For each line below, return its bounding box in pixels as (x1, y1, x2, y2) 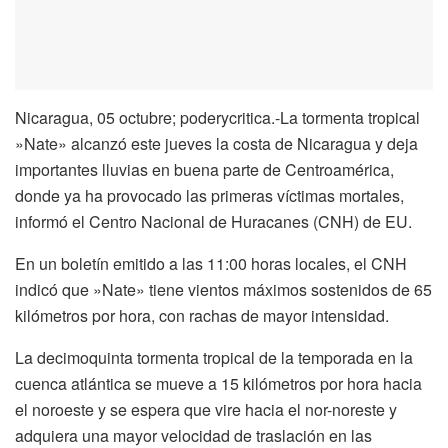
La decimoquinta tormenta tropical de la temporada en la (15, 345, 413, 369)
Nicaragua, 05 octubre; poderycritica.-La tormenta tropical (15, 105, 420, 129)
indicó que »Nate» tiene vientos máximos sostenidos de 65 (15, 277, 432, 301)
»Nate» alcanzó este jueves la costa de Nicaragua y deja (15, 131, 418, 155)
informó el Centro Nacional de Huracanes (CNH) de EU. (15, 209, 412, 233)
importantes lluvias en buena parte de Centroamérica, (15, 157, 394, 181)
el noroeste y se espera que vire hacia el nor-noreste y (15, 397, 397, 421)
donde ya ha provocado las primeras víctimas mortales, (15, 183, 404, 207)
